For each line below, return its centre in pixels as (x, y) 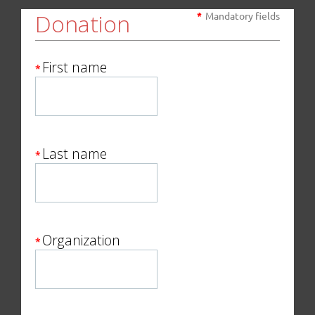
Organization (81, 240)
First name (75, 67)
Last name (75, 153)
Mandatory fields (243, 15)
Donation (83, 23)
